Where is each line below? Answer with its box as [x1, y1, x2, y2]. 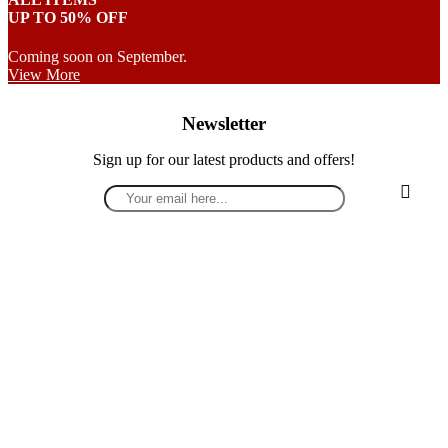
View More [8, 66, 80, 84]
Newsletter [182, 113, 266, 135]
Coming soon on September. [8, 48, 187, 66]
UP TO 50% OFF [8, 9, 128, 27]
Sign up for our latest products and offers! [93, 151, 355, 169]
